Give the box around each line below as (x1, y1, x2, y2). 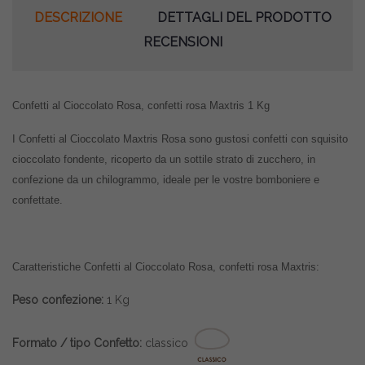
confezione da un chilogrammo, (12, 174, 160, 186)
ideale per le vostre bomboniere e (160, 174, 319, 186)
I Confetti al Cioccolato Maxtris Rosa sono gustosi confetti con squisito (12, 133, 348, 145)
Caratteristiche (12, 261, 84, 273)
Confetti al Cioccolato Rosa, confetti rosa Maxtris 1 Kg (12, 99, 270, 112)
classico (145, 336, 188, 350)
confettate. (12, 194, 63, 206)
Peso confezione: (12, 293, 103, 306)
